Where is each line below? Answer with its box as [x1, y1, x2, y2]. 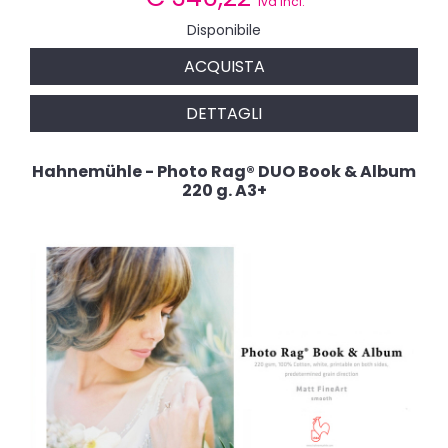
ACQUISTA [183, 54, 265, 78]
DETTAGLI [186, 101, 262, 125]
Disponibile [187, 19, 261, 40]
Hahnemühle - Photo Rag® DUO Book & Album [32, 159, 416, 183]
